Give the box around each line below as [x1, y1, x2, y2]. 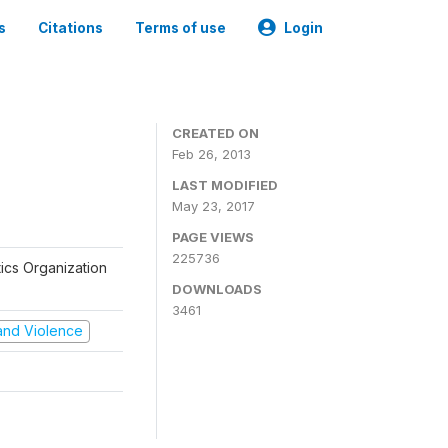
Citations [38, 20, 103, 36]
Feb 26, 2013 [172, 146, 251, 162]
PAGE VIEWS [172, 229, 254, 245]
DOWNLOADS [172, 281, 262, 297]
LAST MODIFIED [172, 177, 278, 193]
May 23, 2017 [172, 198, 255, 214]
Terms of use [135, 20, 226, 36]
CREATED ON [172, 125, 259, 141]
